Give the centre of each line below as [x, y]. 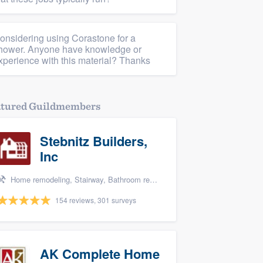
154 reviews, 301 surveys [96, 200]
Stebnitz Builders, [94, 141]
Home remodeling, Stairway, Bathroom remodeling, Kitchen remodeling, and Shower [79, 179]
